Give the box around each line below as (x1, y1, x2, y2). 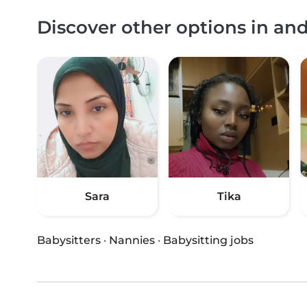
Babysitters (37, 234, 101, 247)
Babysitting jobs (163, 234, 254, 247)
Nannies (109, 234, 155, 247)
